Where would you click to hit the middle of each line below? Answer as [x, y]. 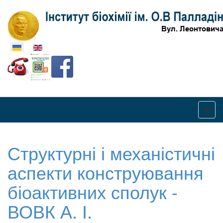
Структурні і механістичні [111, 153]
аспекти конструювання [106, 172]
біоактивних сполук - [93, 191]
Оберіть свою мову [38, 46]
